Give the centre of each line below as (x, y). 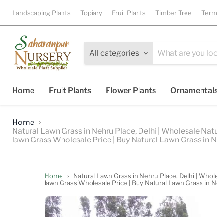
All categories (114, 53)
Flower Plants (131, 90)
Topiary (91, 13)
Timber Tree (174, 13)
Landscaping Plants (41, 13)
